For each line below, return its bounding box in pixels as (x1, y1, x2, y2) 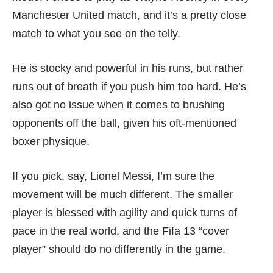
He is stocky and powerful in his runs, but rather (12, 62, 243, 75)
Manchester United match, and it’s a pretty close (12, 9, 246, 22)
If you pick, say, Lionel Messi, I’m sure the (12, 170, 214, 183)
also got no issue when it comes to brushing (12, 99, 225, 112)
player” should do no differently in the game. (12, 243, 225, 256)
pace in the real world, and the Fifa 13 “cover (12, 225, 229, 238)
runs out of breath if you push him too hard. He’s (12, 80, 246, 93)
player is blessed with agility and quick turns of (12, 207, 237, 219)
